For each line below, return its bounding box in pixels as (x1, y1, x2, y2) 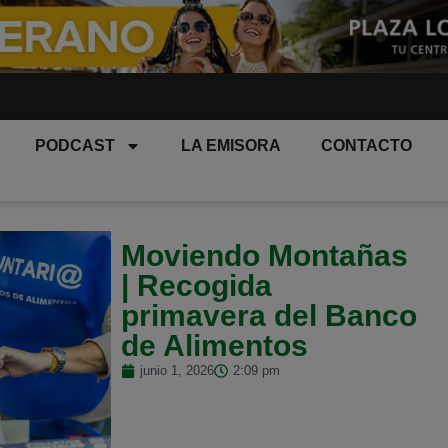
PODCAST (35, 137, 116, 154)
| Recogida (120, 269, 272, 303)
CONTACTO (321, 137, 413, 154)
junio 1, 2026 (139, 363, 214, 379)
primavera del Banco (120, 299, 417, 333)
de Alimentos (120, 329, 308, 363)
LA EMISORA (181, 137, 282, 154)
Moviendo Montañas (120, 239, 408, 273)
